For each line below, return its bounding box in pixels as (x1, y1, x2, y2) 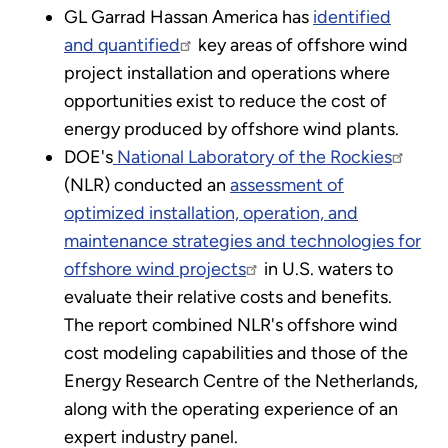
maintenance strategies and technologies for (64, 229, 421, 252)
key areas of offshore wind (194, 33, 408, 56)
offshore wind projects (64, 257, 246, 280)
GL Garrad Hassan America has (64, 5, 313, 28)
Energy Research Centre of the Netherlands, (64, 369, 418, 392)
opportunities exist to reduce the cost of (64, 89, 387, 112)
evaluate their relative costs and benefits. (64, 285, 392, 308)
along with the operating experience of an (64, 397, 398, 420)
